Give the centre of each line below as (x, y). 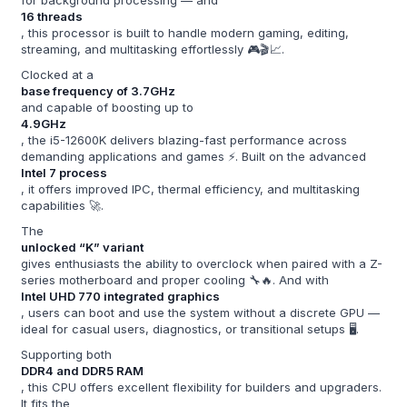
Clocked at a (58, 74)
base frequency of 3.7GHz (99, 90)
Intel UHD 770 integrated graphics (121, 296)
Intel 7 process (65, 172)
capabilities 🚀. (63, 205)
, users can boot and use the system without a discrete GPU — (201, 312)
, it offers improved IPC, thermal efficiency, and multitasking (191, 189)
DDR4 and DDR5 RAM (83, 370)
